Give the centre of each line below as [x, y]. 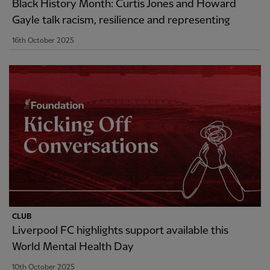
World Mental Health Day [73, 246]
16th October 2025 [43, 40]
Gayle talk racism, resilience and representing [121, 20]
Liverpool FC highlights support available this [120, 230]
